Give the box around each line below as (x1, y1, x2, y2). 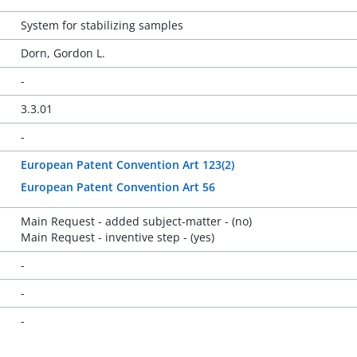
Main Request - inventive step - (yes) (20, 229, 214, 245)
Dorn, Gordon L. (20, 45, 105, 61)
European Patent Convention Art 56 (20, 179, 215, 194)
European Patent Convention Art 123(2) (20, 157, 234, 172)
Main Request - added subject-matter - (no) (20, 214, 252, 229)
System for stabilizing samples (20, 18, 183, 33)
